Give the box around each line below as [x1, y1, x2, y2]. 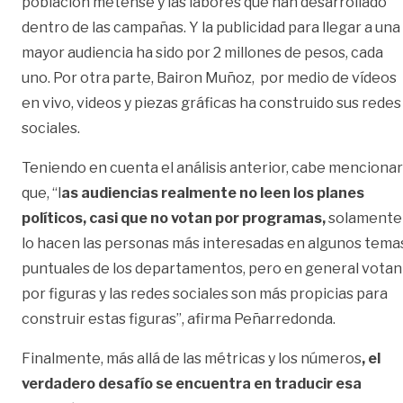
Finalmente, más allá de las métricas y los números [22, 349, 362, 367]
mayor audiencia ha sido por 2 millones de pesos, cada [22, 43, 383, 61]
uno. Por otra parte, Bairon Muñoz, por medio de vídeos [22, 68, 397, 86]
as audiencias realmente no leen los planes [61, 184, 364, 201]
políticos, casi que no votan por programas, [22, 209, 326, 227]
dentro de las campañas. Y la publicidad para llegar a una [22, 18, 400, 36]
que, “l [22, 184, 61, 201]
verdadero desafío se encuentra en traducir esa [22, 374, 362, 392]
